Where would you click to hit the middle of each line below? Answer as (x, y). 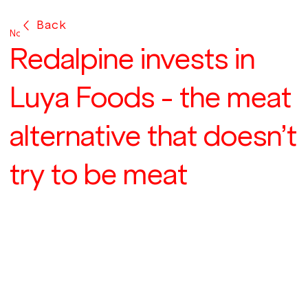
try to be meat (99, 174)
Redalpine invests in (132, 58)
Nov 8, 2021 (32, 33)
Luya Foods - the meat (151, 97)
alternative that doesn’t (153, 135)
